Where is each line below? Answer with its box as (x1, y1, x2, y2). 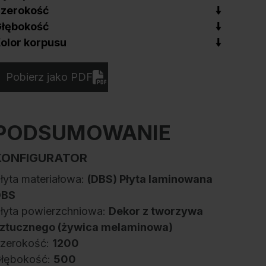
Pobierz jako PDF (6, 70, 93, 83)
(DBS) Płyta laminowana (87, 172, 213, 185)
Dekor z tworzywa (108, 204, 203, 217)
